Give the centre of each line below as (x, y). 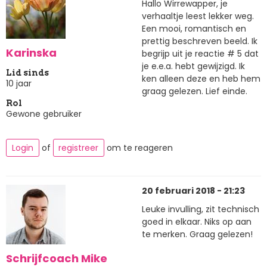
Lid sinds (27, 72)
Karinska (31, 53)
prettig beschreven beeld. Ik (200, 41)
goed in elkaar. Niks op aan (197, 222)
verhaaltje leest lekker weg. (198, 16)
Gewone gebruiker (44, 114)
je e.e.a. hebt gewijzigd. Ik (193, 66)
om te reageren (139, 148)
